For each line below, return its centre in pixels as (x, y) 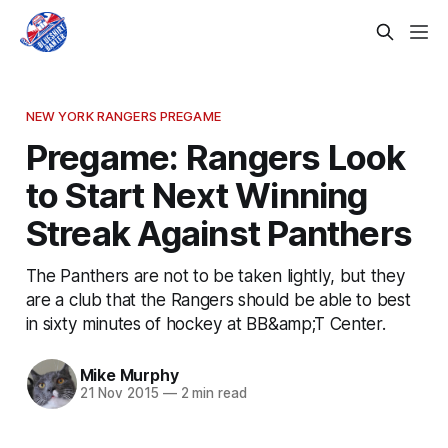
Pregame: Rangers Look (215, 156)
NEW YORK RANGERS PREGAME (123, 115)
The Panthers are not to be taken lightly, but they (215, 275)
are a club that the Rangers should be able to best (218, 299)
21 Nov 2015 (119, 393)
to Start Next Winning (196, 194)
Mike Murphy (129, 375)
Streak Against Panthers (219, 232)
